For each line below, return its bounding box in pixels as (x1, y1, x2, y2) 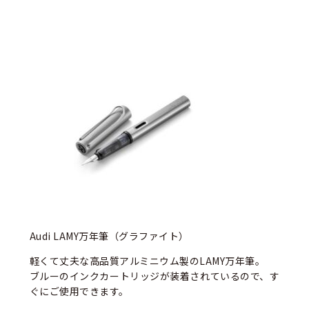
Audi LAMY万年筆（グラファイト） (29, 228, 189, 243)
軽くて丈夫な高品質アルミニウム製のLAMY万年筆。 (29, 253, 266, 268)
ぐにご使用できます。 (29, 283, 129, 298)
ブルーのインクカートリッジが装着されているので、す (29, 268, 280, 283)
